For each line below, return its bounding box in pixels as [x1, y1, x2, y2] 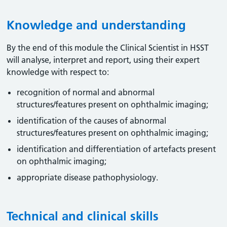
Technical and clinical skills [7, 209, 159, 223]
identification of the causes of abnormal [17, 116, 167, 126]
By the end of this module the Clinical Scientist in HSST [7, 43, 209, 53]
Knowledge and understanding [7, 18, 186, 32]
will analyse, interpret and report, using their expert [7, 55, 200, 65]
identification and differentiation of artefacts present [17, 144, 216, 154]
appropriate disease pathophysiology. [17, 172, 159, 182]
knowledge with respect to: [7, 67, 109, 77]
